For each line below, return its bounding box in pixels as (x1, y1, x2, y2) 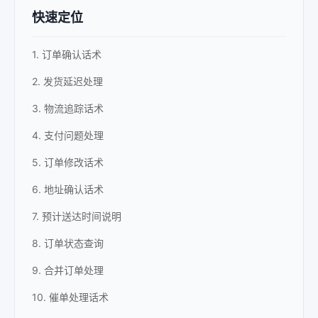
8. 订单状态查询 (32, 237, 104, 249)
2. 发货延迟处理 (32, 75, 103, 87)
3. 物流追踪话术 (32, 102, 104, 114)
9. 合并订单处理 (32, 264, 104, 276)
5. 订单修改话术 (32, 156, 104, 168)
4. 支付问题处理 (32, 129, 104, 141)
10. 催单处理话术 (32, 291, 109, 303)
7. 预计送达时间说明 (32, 210, 121, 222)
